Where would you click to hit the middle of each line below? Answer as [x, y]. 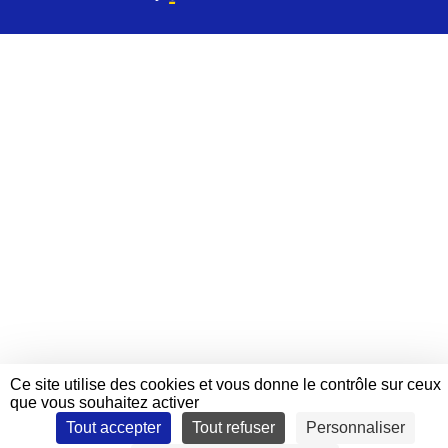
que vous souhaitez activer [104, 402]
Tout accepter [113, 427]
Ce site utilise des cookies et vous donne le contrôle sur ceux [225, 384]
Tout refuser [233, 427]
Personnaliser [355, 427]
